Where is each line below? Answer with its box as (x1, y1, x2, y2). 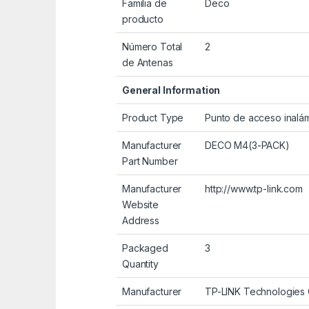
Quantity (122, 258, 159, 270)
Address (122, 215, 160, 227)
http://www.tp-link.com (205, 183, 303, 195)
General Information (122, 84, 221, 97)
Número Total (122, 41, 183, 53)
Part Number (122, 155, 178, 168)
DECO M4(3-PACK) (205, 139, 290, 152)
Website (122, 199, 159, 211)
